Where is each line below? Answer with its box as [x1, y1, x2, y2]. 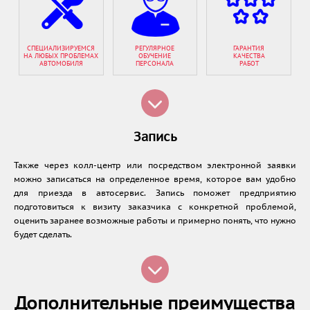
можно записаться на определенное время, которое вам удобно [14, 174, 296, 184]
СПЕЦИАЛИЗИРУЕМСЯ [27, 45, 95, 52]
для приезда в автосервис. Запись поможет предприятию [14, 188, 296, 198]
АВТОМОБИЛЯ [39, 60, 83, 67]
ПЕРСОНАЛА [136, 60, 174, 67]
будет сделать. [14, 230, 72, 239]
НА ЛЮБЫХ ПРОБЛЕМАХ [24, 53, 99, 60]
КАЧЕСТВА [232, 53, 265, 60]
